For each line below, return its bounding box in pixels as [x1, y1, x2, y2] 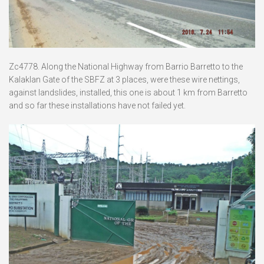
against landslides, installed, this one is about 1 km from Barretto [9, 87, 247, 97]
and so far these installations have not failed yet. [9, 100, 186, 110]
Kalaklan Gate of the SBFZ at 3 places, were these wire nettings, [9, 74, 240, 84]
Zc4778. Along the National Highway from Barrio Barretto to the [9, 61, 243, 71]
